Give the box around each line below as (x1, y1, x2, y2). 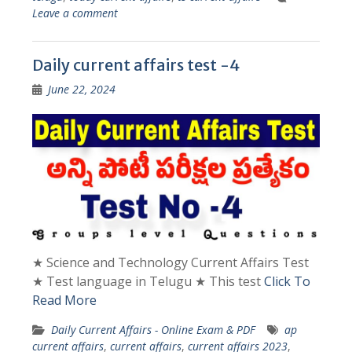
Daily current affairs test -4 (31, 55, 240, 75)
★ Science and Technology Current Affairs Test (31, 253, 309, 271)
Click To (263, 272, 310, 290)
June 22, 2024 (47, 82, 115, 97)
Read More (31, 291, 97, 309)
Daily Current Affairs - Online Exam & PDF (50, 321, 255, 337)
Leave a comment (31, 5, 118, 21)
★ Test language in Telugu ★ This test (31, 272, 264, 290)
